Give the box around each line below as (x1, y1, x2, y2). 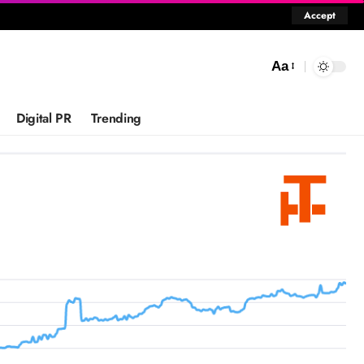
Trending (90, 108, 142, 128)
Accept (304, 7, 336, 23)
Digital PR (15, 108, 71, 128)
